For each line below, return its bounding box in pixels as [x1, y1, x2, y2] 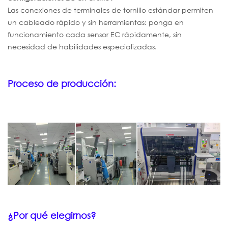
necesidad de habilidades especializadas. [8, 42, 157, 51]
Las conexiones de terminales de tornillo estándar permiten [8, 5, 213, 14]
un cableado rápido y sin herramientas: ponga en [8, 17, 184, 26]
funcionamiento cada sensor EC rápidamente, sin [8, 30, 182, 39]
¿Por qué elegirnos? [8, 209, 96, 221]
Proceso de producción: [8, 77, 116, 89]
